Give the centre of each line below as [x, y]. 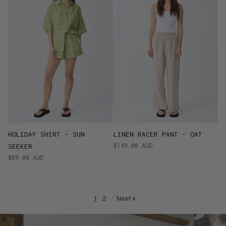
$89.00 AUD [26, 157]
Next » [126, 199]
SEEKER [20, 146]
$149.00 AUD [133, 145]
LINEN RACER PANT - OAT [158, 134]
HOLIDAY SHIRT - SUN [46, 134]
